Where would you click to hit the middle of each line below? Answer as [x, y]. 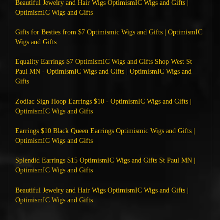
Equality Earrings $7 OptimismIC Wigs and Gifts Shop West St [103, 62]
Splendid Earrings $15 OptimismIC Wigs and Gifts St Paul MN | [105, 161]
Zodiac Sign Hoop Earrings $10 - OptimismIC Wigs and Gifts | [103, 101]
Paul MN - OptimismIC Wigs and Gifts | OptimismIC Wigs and [103, 72]
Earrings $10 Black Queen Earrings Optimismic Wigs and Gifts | [105, 131]
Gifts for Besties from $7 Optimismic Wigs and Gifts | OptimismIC [109, 32]
